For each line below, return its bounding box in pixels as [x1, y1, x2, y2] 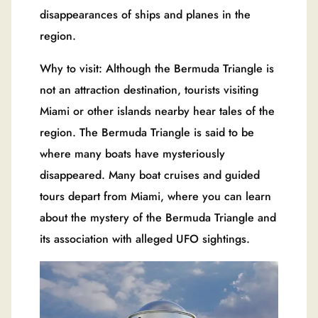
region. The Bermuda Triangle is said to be [40, 124, 254, 141]
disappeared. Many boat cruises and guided [40, 166, 260, 183]
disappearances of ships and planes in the [40, 6, 251, 23]
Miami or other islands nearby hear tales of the [40, 102, 275, 119]
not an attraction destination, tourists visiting [40, 81, 258, 98]
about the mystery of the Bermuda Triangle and [40, 209, 276, 226]
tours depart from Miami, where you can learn [40, 187, 271, 204]
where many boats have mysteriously [40, 145, 225, 162]
